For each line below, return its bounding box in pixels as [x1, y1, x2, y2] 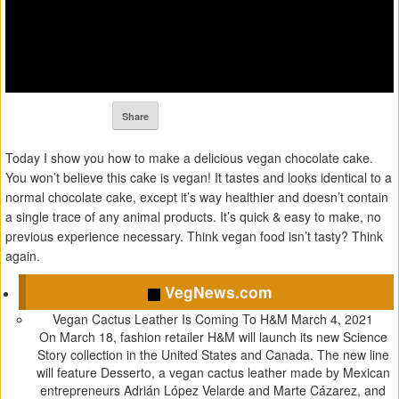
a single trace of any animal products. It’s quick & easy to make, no [5, 208, 381, 226]
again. [5, 247, 40, 265]
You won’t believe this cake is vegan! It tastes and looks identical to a [5, 168, 392, 187]
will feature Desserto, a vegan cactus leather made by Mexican [36, 363, 390, 382]
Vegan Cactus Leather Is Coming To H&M [53, 310, 291, 329]
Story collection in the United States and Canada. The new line [37, 346, 389, 364]
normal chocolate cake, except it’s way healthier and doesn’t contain [5, 188, 388, 207]
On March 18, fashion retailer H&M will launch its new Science [38, 328, 387, 346]
